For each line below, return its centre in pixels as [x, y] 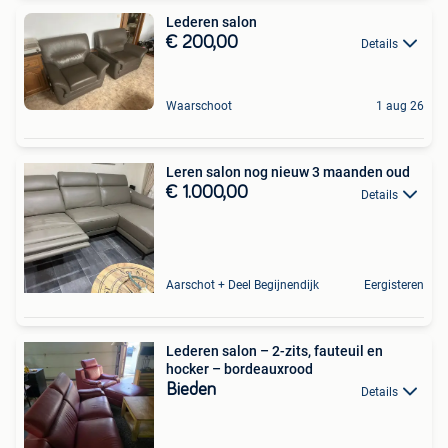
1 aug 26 [400, 106]
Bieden [191, 390]
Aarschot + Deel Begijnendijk [242, 285]
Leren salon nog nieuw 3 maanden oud [327, 172]
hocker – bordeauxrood [239, 369]
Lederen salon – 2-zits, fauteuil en [274, 351]
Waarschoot [199, 106]
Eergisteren [394, 285]
